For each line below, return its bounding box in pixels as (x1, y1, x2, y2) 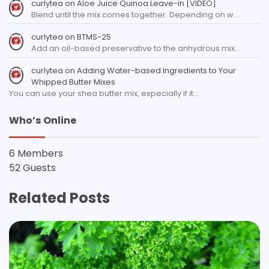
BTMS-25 (76, 31, 111, 43)
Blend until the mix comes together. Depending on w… (31, 9, 239, 21)
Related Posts (9, 188, 110, 208)
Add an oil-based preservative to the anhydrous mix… (31, 43, 240, 55)
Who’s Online (9, 113, 76, 128)
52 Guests (9, 161, 56, 175)
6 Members (9, 147, 63, 161)
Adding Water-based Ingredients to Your (76, 65, 236, 77)
